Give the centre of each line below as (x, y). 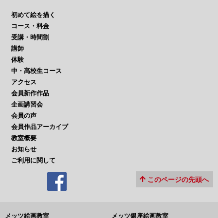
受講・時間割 (30, 37)
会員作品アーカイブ (39, 127)
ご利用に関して (33, 161)
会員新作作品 (30, 93)
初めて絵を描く (33, 15)
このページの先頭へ (178, 179)
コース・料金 (30, 26)
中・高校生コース (36, 71)
